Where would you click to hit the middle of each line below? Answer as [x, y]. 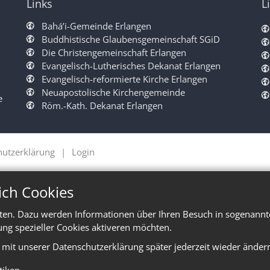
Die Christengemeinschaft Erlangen [114, 52]
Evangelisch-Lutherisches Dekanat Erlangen [131, 65]
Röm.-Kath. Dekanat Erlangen [102, 105]
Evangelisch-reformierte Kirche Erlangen [124, 79]
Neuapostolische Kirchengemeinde [113, 92]
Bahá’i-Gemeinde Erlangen [96, 26]
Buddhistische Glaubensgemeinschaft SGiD [131, 39]
